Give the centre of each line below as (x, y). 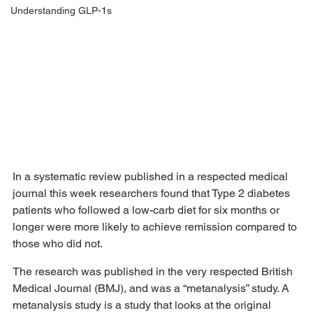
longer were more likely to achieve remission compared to (156, 226)
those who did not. (59, 243)
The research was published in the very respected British (154, 271)
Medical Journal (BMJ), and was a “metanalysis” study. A (152, 288)
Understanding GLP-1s (61, 11)
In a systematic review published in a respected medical (152, 176)
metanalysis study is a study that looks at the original (143, 305)
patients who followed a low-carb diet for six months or (147, 210)
